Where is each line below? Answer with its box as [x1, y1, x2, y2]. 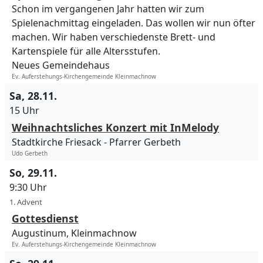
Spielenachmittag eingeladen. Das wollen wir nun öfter [12, 16, 255, 30]
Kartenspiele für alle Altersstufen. [12, 45, 160, 58]
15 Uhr [9, 104, 39, 117]
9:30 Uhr [9, 181, 47, 194]
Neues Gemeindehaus [12, 59, 110, 72]
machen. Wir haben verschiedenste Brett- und [12, 31, 215, 44]
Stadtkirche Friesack [12, 136, 102, 149]
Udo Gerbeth [12, 149, 48, 158]
